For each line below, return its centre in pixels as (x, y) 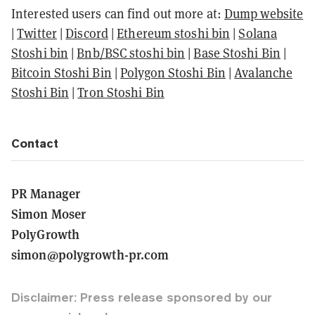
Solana (258, 33)
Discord (87, 33)
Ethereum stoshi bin (174, 33)
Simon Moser (49, 213)
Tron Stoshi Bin (121, 92)
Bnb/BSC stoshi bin (131, 53)
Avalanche (264, 72)
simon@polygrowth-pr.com (90, 254)
